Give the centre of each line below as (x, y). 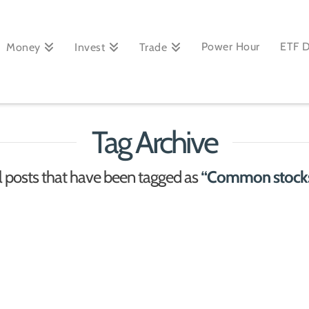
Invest (90, 47)
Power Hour (230, 47)
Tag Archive (154, 142)
